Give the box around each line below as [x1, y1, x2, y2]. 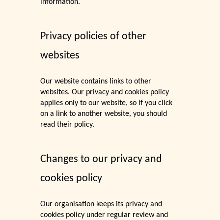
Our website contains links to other [40, 78, 152, 86]
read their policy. [40, 121, 97, 129]
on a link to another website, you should [40, 110, 167, 118]
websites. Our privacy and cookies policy [40, 88, 169, 97]
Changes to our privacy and [40, 154, 163, 165]
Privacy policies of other [40, 31, 147, 43]
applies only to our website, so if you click [40, 99, 173, 108]
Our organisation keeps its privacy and [40, 200, 163, 209]
